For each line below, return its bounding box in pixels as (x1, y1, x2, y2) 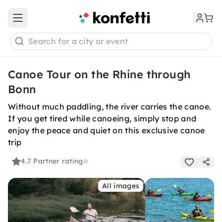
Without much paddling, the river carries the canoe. (8, 102, 212, 111)
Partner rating (33, 157, 83, 166)
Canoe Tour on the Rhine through (8, 67, 191, 81)
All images (102, 181, 140, 190)
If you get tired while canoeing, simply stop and (8, 113, 197, 123)
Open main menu (17, 17, 76, 27)
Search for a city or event (28, 36, 128, 47)
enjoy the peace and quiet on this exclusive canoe (8, 125, 205, 135)
